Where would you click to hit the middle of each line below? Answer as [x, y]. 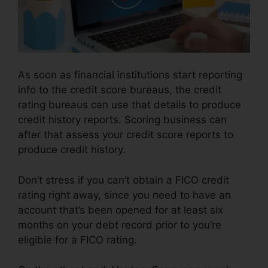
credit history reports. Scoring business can [122, 120]
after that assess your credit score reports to [126, 135]
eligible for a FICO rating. [77, 240]
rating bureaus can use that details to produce [130, 105]
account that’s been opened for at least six [121, 210]
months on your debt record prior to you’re [120, 225]
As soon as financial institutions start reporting [130, 75]
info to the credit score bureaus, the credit [120, 90]
